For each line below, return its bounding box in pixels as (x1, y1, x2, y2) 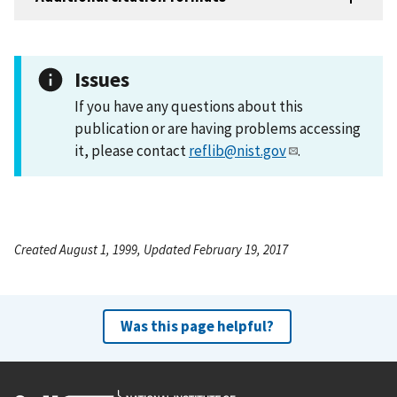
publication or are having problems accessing (74, 118, 361, 138)
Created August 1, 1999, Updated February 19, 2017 (14, 240, 288, 258)
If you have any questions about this (74, 96, 303, 116)
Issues (74, 66, 129, 92)
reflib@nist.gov (189, 140, 286, 160)
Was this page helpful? (120, 315, 274, 336)
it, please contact (74, 140, 189, 160)
